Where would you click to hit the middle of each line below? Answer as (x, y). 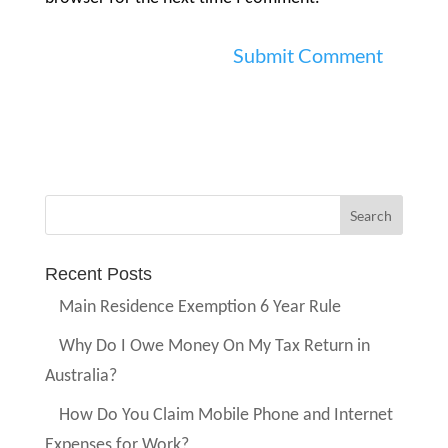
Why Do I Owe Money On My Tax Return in (215, 347)
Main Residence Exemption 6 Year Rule (200, 308)
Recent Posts (98, 274)
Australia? (80, 377)
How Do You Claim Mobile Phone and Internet (226, 416)
